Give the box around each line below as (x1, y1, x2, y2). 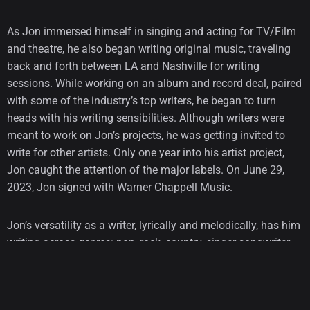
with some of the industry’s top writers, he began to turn (7, 93, 276, 107)
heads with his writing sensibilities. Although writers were (7, 111, 284, 125)
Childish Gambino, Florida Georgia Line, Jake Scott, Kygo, (7, 287, 286, 301)
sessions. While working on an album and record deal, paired (7, 76, 302, 90)
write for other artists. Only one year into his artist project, (7, 145, 284, 159)
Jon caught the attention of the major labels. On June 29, (7, 163, 284, 176)
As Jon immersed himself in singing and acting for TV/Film (7, 24, 296, 38)
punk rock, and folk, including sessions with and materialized (7, 253, 303, 266)
